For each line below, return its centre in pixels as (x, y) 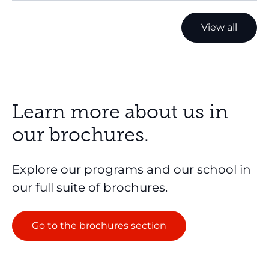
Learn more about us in (120, 112)
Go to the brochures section (99, 226)
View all (219, 28)
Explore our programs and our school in (131, 170)
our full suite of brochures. (90, 188)
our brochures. (80, 135)
